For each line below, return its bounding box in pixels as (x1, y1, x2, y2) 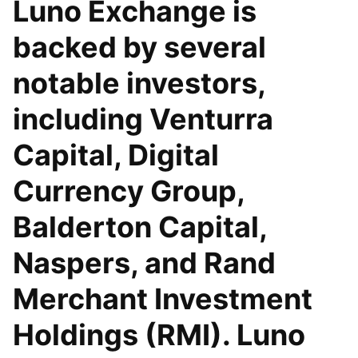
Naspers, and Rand (13, 245, 276, 280)
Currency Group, (13, 173, 245, 209)
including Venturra (13, 101, 273, 137)
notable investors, (13, 66, 265, 101)
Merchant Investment (13, 281, 312, 316)
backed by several (13, 30, 266, 65)
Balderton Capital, (13, 209, 267, 245)
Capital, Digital (13, 137, 219, 173)
